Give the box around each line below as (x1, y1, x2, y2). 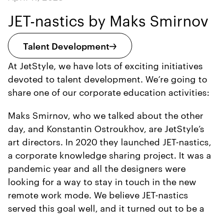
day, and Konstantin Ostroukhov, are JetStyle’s (8, 121, 204, 134)
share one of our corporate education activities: (8, 85, 212, 98)
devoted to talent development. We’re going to (8, 72, 207, 84)
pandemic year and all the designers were (8, 161, 186, 174)
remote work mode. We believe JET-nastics (8, 188, 188, 200)
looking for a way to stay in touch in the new (8, 174, 196, 187)
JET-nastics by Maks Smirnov (8, 9, 208, 30)
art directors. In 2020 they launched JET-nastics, (8, 135, 211, 147)
